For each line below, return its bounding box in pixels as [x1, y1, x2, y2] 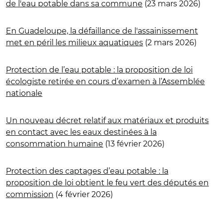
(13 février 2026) [103, 139, 164, 148]
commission [6, 189, 54, 199]
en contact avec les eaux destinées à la [6, 127, 157, 137]
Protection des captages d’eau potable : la [6, 166, 168, 176]
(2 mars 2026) [143, 37, 197, 47]
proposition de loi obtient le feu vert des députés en [6, 178, 209, 187]
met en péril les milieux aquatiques [6, 37, 143, 47]
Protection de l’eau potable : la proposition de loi [6, 65, 193, 74]
